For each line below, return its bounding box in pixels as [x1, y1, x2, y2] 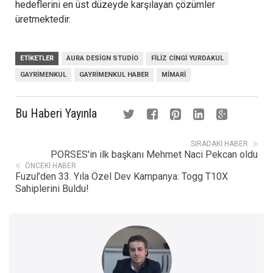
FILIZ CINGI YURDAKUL [151, 54, 224, 62]
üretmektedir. [15, 13, 71, 25]
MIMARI [161, 70, 186, 79]
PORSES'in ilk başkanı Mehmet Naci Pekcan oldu [51, 148, 258, 160]
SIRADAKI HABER [191, 139, 248, 148]
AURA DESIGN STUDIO [66, 54, 138, 62]
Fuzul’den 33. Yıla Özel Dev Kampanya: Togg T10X [15, 170, 228, 182]
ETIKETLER [20, 54, 54, 62]
